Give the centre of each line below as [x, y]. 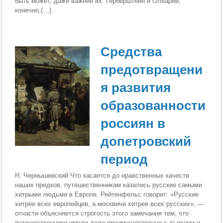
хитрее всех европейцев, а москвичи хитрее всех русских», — [110, 204]
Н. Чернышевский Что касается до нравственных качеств [102, 175]
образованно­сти [153, 105]
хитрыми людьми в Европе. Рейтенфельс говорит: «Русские [107, 194]
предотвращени [152, 69]
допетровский [146, 141]
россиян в [133, 123]
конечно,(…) [33, 10]
